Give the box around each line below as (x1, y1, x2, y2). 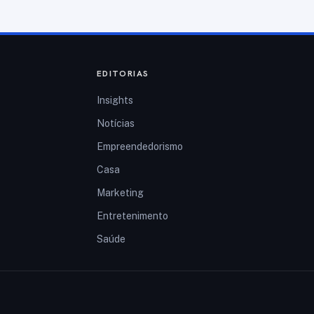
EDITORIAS (96, 67, 149, 79)
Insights (96, 94, 133, 106)
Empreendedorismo (96, 140, 183, 152)
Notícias (96, 117, 135, 129)
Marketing (96, 186, 144, 198)
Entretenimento (96, 210, 168, 221)
